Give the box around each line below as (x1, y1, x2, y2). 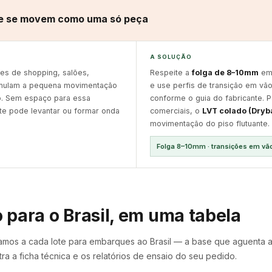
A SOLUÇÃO (149, 53, 192, 60)
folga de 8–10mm (191, 68, 259, 77)
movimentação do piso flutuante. (149, 119, 270, 128)
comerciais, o (149, 106, 202, 115)
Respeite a (149, 68, 192, 77)
